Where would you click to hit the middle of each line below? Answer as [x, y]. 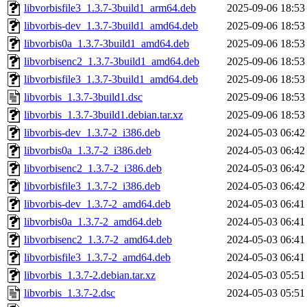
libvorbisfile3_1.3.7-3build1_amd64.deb [111, 79]
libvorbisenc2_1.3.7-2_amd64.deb [98, 240]
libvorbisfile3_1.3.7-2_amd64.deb [97, 258]
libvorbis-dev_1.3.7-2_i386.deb [92, 133]
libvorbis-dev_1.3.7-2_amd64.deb [97, 204]
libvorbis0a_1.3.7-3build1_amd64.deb [107, 44]
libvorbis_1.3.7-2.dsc [70, 293]
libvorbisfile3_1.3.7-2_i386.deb [92, 186]
